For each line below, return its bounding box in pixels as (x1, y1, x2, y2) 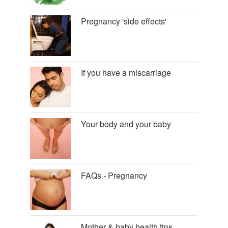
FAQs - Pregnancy (81, 169, 147, 181)
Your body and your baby (81, 118, 171, 130)
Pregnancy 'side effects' (81, 15, 166, 27)
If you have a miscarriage (81, 66, 171, 78)
